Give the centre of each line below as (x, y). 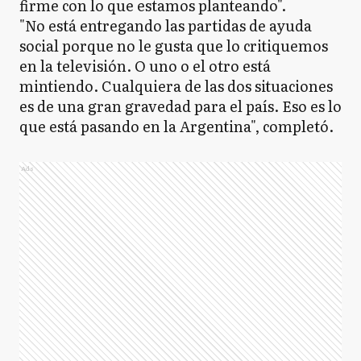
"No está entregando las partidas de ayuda (166, 25)
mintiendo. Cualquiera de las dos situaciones (176, 86)
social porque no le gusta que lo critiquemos (174, 46)
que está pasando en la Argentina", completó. (176, 126)
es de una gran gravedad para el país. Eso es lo (180, 106)
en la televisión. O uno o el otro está (145, 66)
